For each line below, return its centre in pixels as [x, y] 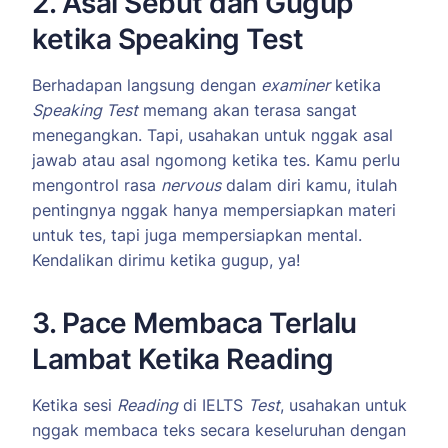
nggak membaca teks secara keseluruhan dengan [219, 430]
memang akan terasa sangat [247, 110]
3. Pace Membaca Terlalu [194, 323]
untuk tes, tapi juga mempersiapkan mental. [197, 235]
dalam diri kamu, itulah [309, 185]
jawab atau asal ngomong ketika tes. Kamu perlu [216, 160]
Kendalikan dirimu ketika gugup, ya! [166, 260]
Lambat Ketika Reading [183, 359]
